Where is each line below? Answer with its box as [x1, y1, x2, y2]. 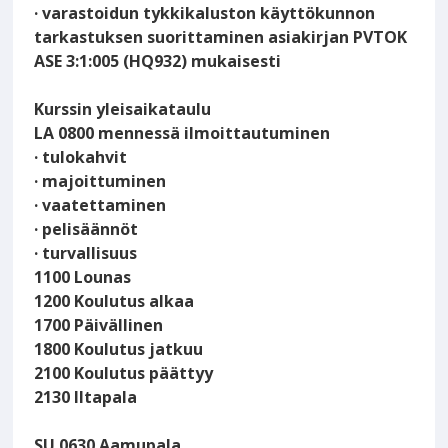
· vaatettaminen [34, 194, 167, 217]
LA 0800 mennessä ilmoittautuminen [34, 122, 331, 145]
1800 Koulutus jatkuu [34, 338, 204, 361]
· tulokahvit [34, 146, 128, 169]
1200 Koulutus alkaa [34, 290, 195, 313]
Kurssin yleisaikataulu [34, 98, 212, 121]
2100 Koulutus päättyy [34, 362, 214, 385]
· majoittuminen [34, 170, 167, 193]
